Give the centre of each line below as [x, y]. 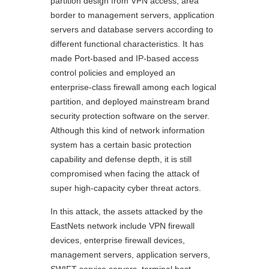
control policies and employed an [113, 72]
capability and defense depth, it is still [121, 159]
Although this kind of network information [128, 130]
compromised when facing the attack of [125, 173]
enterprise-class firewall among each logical [133, 87]
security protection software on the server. [130, 116]
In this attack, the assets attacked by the [127, 211]
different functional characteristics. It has [127, 44]
